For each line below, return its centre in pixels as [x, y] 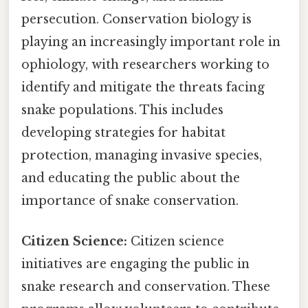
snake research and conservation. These [146, 287]
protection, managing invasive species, [142, 155]
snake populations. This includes [122, 110]
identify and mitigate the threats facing [143, 87]
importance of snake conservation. [130, 200]
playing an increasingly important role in [151, 42]
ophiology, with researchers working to [145, 64]
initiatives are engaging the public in [135, 264]
